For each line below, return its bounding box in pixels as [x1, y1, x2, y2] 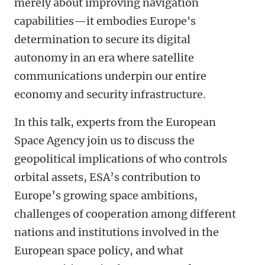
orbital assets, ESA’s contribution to [14, 170, 201, 184]
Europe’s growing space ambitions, [14, 189, 198, 202]
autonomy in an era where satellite [14, 51, 194, 64]
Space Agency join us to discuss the [14, 134, 195, 147]
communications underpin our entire [14, 69, 206, 83]
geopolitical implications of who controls [14, 152, 227, 166]
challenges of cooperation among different [14, 207, 236, 221]
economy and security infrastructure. [14, 88, 206, 101]
